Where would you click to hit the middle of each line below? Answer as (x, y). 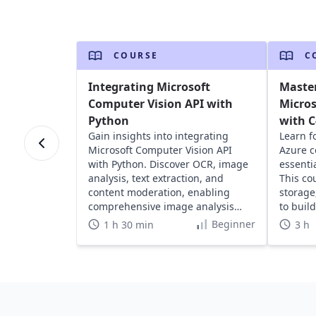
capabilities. (116, 220)
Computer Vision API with (160, 103)
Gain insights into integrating (158, 135)
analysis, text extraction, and (156, 178)
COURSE (136, 55)
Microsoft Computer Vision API (160, 150)
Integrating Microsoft (149, 86)
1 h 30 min (128, 224)
